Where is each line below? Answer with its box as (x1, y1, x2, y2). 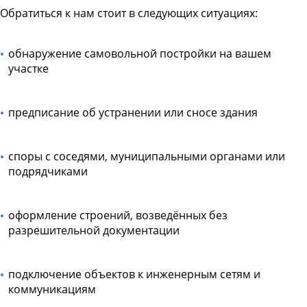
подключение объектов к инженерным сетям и (8, 266, 260, 282)
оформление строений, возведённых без (8, 207, 228, 223)
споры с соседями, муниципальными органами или (8, 148, 285, 164)
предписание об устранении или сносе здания (8, 104, 258, 120)
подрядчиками (8, 163, 88, 179)
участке (8, 60, 49, 76)
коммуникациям (8, 281, 96, 297)
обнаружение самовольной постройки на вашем (8, 45, 271, 61)
